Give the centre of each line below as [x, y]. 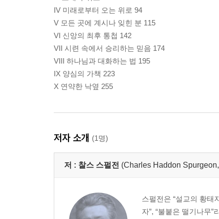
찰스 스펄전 [99, 165]
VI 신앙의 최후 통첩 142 [93, 36]
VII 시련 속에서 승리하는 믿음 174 [109, 48]
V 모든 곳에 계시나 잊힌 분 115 [105, 23]
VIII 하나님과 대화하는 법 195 [102, 61]
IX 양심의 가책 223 [84, 74]
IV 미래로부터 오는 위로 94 [98, 10]
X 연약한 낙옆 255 [83, 87]
